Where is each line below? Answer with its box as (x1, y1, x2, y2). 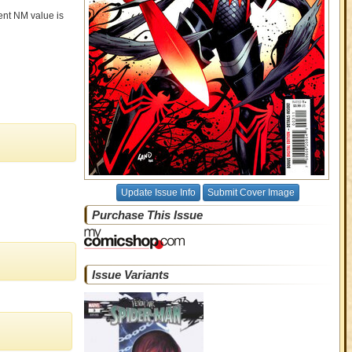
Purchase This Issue (91, 208, 203, 222)
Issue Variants (91, 268, 169, 281)
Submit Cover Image (207, 187, 295, 198)
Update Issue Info (120, 187, 196, 198)
